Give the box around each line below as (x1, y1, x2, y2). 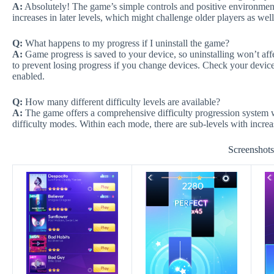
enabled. (12, 70, 45, 81)
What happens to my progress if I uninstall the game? (23, 37, 229, 48)
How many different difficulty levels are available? (23, 96, 220, 107)
